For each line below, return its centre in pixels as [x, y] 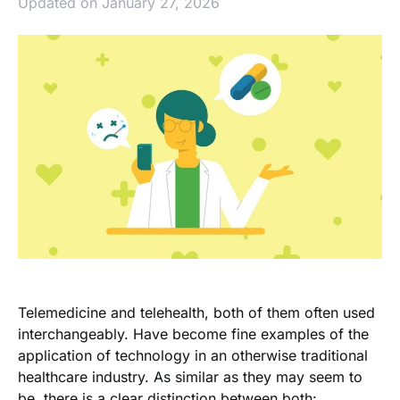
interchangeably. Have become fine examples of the [193, 334]
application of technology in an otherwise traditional [193, 356]
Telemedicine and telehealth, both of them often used [196, 313]
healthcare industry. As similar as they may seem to [190, 377]
